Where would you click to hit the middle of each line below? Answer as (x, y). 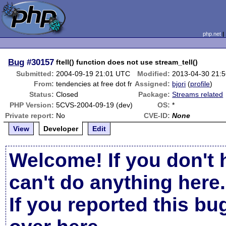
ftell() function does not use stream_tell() (127, 62)
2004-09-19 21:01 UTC (93, 74)
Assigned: (153, 84)
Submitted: (35, 74)
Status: (42, 94)
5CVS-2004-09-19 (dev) (95, 105)
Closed (67, 94)
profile (200, 84)
